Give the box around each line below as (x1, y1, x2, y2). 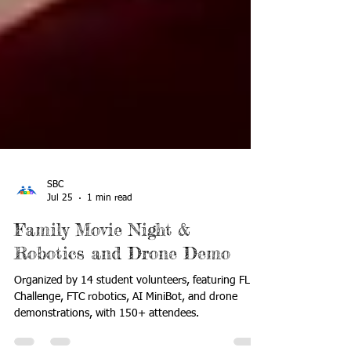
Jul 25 (47, 235, 73, 245)
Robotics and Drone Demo (14, 284, 230, 306)
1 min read (87, 235, 132, 245)
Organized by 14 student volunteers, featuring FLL (14, 317, 255, 329)
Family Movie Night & (14, 261, 190, 283)
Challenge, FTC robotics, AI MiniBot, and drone (14, 334, 237, 346)
